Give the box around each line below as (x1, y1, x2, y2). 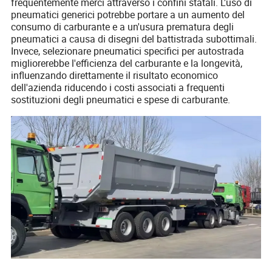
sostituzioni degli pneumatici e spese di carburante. (11, 92, 231, 106)
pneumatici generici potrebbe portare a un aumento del (11, 7, 245, 21)
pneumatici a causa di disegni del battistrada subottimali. (11, 32, 257, 46)
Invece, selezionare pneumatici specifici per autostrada (11, 44, 245, 58)
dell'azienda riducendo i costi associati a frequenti (11, 80, 225, 94)
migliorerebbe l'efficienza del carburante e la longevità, (11, 56, 243, 70)
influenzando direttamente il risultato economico (11, 68, 219, 82)
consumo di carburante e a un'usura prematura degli (11, 19, 234, 33)
